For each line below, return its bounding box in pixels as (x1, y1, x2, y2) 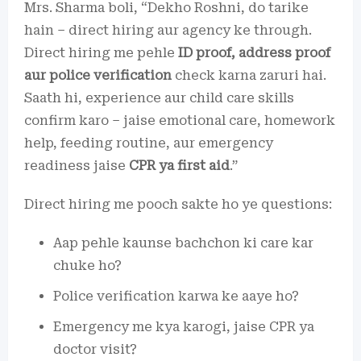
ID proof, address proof (178, 44, 330, 60)
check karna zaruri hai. (172, 67, 326, 83)
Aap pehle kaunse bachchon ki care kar (53, 234, 313, 251)
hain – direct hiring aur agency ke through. (24, 22, 312, 38)
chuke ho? (53, 257, 122, 273)
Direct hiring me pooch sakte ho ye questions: (24, 196, 332, 212)
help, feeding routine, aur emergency (24, 135, 273, 151)
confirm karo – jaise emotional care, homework (24, 112, 335, 128)
